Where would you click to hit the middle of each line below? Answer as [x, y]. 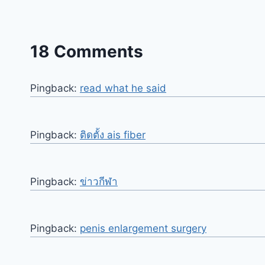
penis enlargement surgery [143, 228]
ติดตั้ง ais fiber [113, 135]
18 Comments [87, 51]
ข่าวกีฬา [99, 181]
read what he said [123, 88]
